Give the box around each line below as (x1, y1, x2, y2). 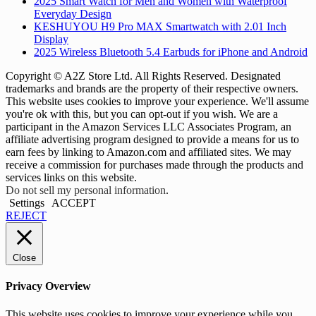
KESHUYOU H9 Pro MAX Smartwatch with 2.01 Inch (34, 20, 286, 33)
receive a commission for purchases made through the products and (6, 159, 303, 171)
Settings (9, 197, 44, 209)
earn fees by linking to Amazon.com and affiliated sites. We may (6, 146, 291, 159)
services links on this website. (6, 171, 137, 184)
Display (34, 33, 68, 46)
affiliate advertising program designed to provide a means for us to (6, 133, 299, 146)
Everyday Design (34, 8, 111, 20)
